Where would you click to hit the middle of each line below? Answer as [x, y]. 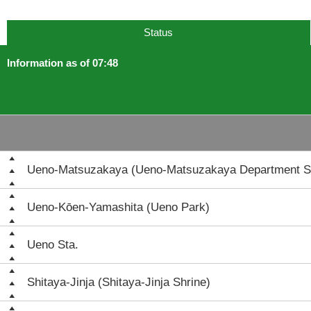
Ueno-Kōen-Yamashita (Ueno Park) [118, 207]
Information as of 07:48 [62, 63]
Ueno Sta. [53, 245]
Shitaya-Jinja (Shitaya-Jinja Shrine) [119, 282]
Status [159, 32]
